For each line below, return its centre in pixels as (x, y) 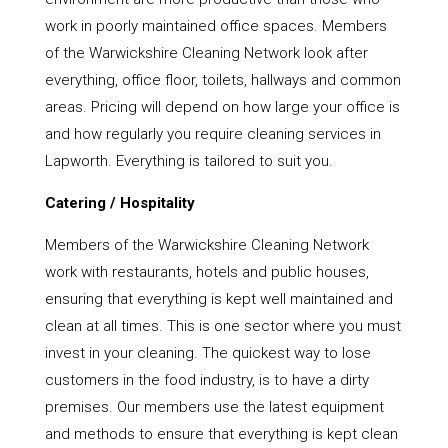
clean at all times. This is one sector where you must (222, 326)
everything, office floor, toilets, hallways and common (222, 80)
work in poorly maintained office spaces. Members (215, 26)
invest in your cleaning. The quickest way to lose (207, 353)
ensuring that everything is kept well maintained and (218, 299)
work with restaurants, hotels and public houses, (206, 272)
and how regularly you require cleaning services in (212, 134)
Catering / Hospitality (119, 203)
